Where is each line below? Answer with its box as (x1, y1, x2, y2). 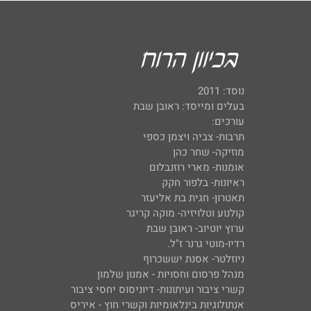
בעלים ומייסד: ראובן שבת (131, 99, 244, 114)
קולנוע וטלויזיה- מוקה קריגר (126, 205, 244, 221)
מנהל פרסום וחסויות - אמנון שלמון (97, 267, 244, 282)
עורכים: (212, 114, 244, 129)
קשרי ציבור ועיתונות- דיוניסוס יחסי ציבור (71, 282, 244, 297)
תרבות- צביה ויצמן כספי (143, 129, 244, 144)
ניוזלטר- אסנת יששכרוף (143, 251, 244, 267)
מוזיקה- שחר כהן (173, 144, 244, 160)
